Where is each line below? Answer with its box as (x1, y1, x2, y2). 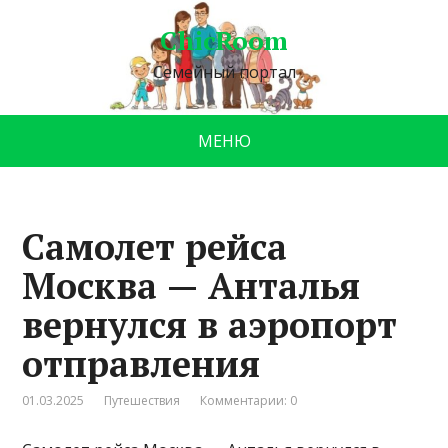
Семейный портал (152, 61, 296, 83)
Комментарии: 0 (200, 391, 298, 409)
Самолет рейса (22, 222, 288, 270)
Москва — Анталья (22, 261, 361, 309)
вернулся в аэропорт (22, 300, 398, 348)
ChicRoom (160, 23, 288, 57)
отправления (22, 339, 261, 387)
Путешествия (104, 391, 181, 409)
